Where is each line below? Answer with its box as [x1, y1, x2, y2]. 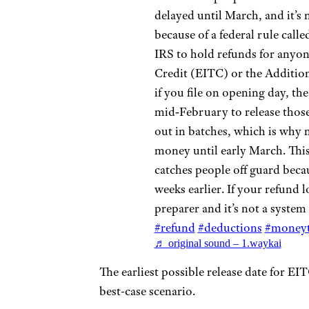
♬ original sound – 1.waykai [154, 237, 281, 250]
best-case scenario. [99, 283, 195, 299]
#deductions [197, 220, 262, 236]
